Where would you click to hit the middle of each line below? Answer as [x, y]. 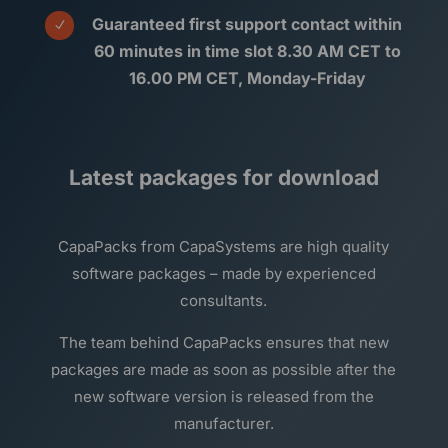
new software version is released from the [223, 396]
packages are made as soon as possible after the [224, 369]
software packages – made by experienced [223, 273]
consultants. [224, 300]
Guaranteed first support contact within [247, 24]
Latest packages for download [223, 177]
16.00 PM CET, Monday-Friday [247, 78]
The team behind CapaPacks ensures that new [223, 342]
